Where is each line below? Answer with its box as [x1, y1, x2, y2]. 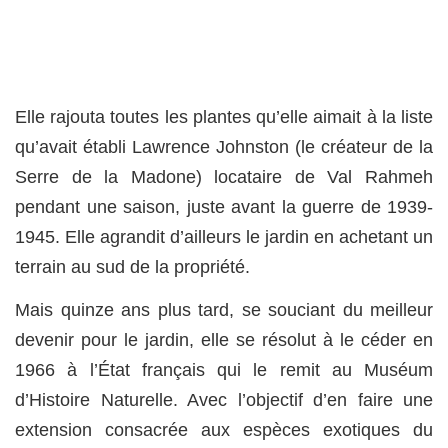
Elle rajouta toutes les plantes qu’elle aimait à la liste [15, 107, 433, 128]
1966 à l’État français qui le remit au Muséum [15, 359, 433, 380]
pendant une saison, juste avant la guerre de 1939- [15, 197, 433, 218]
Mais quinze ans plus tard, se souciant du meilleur [15, 299, 433, 320]
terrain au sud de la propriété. [15, 257, 250, 278]
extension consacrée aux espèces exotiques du [15, 419, 433, 440]
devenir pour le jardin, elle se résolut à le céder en [15, 329, 433, 350]
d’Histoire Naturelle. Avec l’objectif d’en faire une [15, 389, 433, 410]
